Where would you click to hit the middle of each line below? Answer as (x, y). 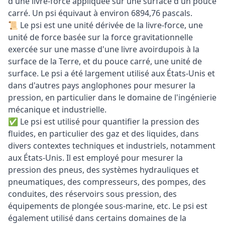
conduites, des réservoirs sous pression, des (92, 194)
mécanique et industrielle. (57, 109)
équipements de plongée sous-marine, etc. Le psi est (108, 206)
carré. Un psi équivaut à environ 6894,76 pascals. (100, 13)
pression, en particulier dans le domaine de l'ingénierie (112, 97)
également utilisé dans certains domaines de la (97, 218)
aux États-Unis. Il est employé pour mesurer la (95, 158)
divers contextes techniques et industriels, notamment (112, 146)
